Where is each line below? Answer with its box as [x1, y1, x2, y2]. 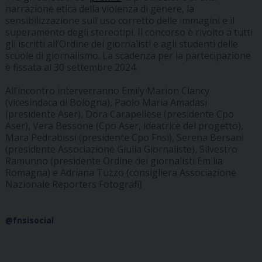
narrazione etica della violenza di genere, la [5, 2, 194, 16]
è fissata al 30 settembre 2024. [5, 61, 137, 74]
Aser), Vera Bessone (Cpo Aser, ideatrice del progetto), [5, 119, 243, 133]
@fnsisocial [5, 215, 54, 226]
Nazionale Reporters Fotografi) [5, 178, 142, 191]
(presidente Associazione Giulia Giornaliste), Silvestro [5, 143, 237, 156]
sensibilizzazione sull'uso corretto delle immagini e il [5, 14, 235, 27]
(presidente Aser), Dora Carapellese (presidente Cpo [5, 108, 234, 121]
